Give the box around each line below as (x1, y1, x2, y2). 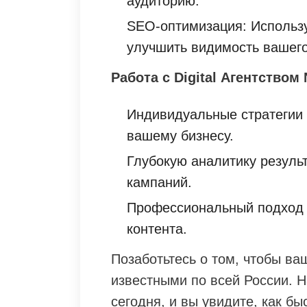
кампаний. (127, 175, 192, 191)
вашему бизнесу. (127, 128, 234, 144)
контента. (127, 221, 187, 237)
